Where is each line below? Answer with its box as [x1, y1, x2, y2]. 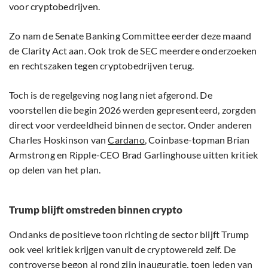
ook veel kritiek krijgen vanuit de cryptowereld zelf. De [9, 243, 236, 255]
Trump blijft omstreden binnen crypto [9, 203, 182, 216]
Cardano [108, 133, 145, 145]
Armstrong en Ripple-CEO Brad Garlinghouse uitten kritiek [9, 148, 258, 160]
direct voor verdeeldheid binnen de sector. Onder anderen [9, 118, 252, 130]
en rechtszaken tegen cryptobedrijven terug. [9, 59, 194, 71]
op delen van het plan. [9, 163, 101, 175]
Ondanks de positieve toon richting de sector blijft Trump [9, 228, 249, 240]
